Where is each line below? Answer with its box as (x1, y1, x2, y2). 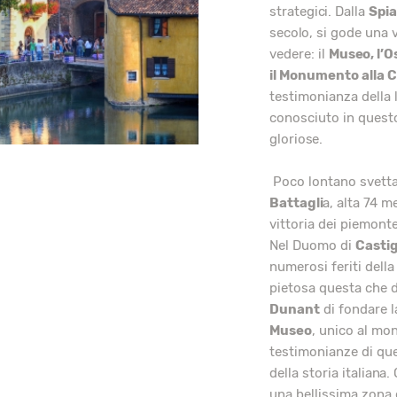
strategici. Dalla (269, 4, 369, 20)
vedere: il (269, 46, 329, 63)
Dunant (269, 301, 320, 318)
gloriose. (269, 131, 323, 148)
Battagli (269, 195, 323, 212)
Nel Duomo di (269, 237, 355, 254)
